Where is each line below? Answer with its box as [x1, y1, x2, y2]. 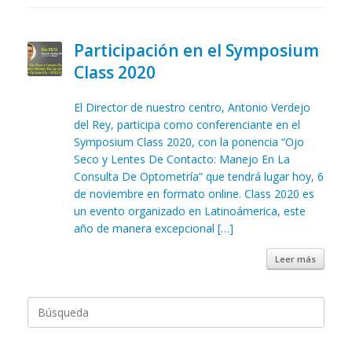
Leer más [275, 253, 316, 265]
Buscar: [27, 297, 64, 312]
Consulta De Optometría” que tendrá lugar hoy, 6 [73, 169, 324, 184]
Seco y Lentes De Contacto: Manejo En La [73, 152, 290, 167]
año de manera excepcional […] [73, 221, 233, 236]
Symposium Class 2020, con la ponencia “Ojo [73, 134, 304, 149]
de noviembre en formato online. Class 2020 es [73, 186, 314, 201]
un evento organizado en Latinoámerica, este [73, 203, 306, 218]
